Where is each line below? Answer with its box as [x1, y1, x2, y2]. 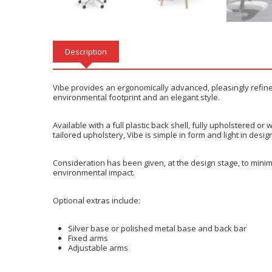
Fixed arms [68, 233, 108, 244]
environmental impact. [53, 167, 135, 178]
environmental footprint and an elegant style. [53, 92, 220, 103]
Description [65, 46, 107, 58]
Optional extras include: [53, 195, 140, 206]
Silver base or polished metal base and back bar [68, 223, 246, 234]
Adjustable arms [68, 242, 128, 254]
